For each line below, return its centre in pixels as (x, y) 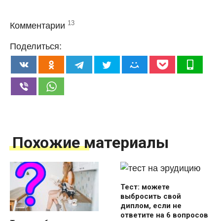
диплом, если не (151, 206)
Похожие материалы (91, 142)
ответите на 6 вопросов (164, 215)
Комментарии (37, 25)
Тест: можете (145, 187)
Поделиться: (36, 46)
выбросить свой (151, 197)
